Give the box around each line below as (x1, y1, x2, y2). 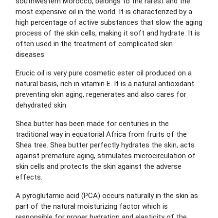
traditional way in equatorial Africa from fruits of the (16, 130, 187, 139)
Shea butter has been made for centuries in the (16, 119, 169, 128)
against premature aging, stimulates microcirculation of (16, 151, 196, 160)
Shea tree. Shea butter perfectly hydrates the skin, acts (16, 141, 195, 149)
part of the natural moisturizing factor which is (16, 202, 168, 211)
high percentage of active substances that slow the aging (16, 18, 202, 27)
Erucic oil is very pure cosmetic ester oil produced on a (16, 69, 192, 77)
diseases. (16, 50, 46, 59)
